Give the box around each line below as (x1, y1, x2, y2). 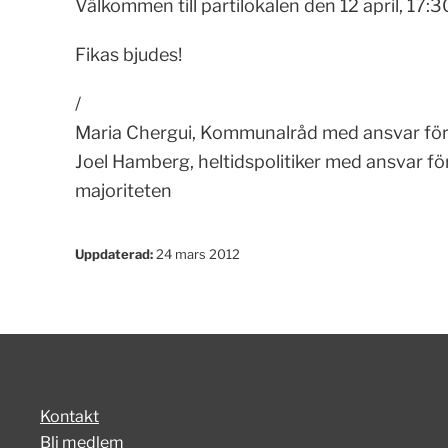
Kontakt (40, 407, 99, 426)
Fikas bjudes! (74, 44, 182, 65)
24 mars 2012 (152, 246, 240, 262)
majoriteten (74, 180, 172, 201)
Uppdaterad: (74, 246, 153, 262)
